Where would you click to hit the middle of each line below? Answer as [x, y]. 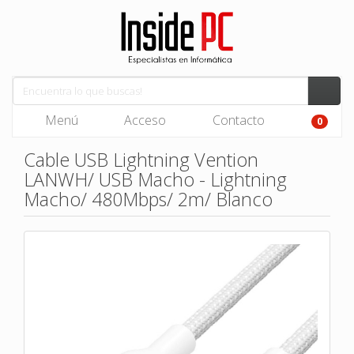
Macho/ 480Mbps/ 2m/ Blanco [148, 199]
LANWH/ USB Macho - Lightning [155, 179]
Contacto [237, 120]
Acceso [143, 120]
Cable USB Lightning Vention [141, 160]
